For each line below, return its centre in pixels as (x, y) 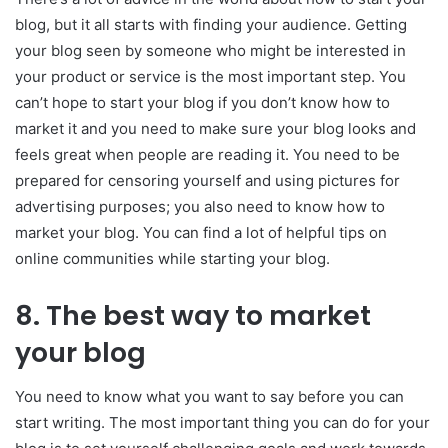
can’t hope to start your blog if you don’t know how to (202, 102)
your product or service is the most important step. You (210, 76)
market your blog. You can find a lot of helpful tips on (201, 232)
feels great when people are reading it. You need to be (207, 154)
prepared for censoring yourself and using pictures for (207, 180)
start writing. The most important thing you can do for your (222, 423)
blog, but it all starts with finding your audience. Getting (211, 24)
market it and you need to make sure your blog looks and (215, 128)
